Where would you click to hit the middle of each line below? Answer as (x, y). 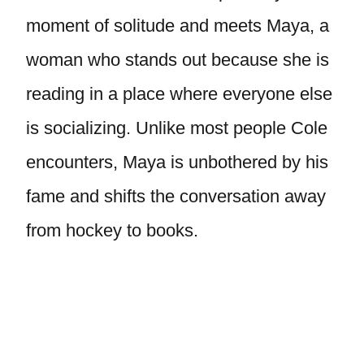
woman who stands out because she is (178, 60)
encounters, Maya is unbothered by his (177, 162)
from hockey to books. (112, 230)
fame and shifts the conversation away (176, 196)
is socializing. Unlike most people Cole (177, 128)
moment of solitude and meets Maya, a (178, 26)
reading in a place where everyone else (179, 94)
